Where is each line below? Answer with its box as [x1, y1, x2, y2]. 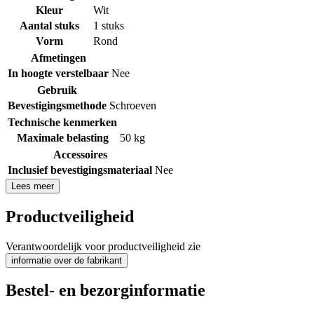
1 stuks [93, 19, 124, 32]
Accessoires [53, 148, 107, 161]
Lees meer [11, 180, 54, 191]
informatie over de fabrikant [11, 254, 122, 266]
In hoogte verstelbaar [8, 67, 109, 79]
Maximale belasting [16, 131, 109, 144]
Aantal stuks [19, 19, 79, 32]
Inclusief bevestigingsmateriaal [8, 163, 152, 176]
